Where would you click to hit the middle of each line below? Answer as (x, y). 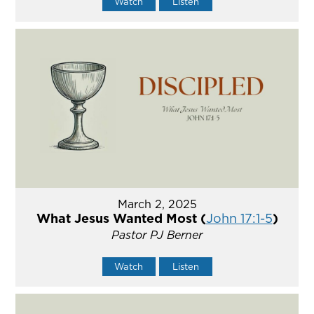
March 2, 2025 (157, 204)
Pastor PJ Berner (157, 235)
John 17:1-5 (239, 219)
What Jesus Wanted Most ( (121, 219)
